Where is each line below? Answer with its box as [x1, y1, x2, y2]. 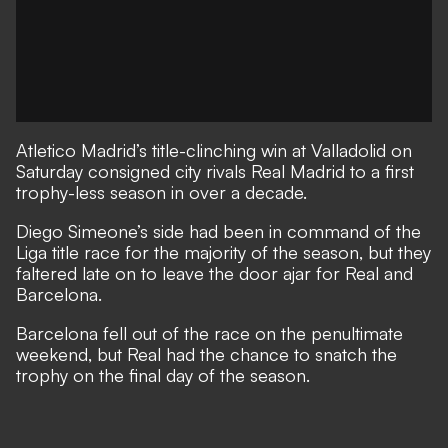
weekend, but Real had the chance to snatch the [16, 343, 397, 365]
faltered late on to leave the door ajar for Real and [16, 262, 413, 284]
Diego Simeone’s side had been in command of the [16, 220, 421, 242]
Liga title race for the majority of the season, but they [16, 241, 431, 263]
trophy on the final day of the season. [16, 364, 310, 386]
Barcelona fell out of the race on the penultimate [16, 322, 403, 344]
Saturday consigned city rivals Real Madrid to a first [16, 160, 414, 182]
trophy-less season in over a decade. [16, 181, 307, 203]
